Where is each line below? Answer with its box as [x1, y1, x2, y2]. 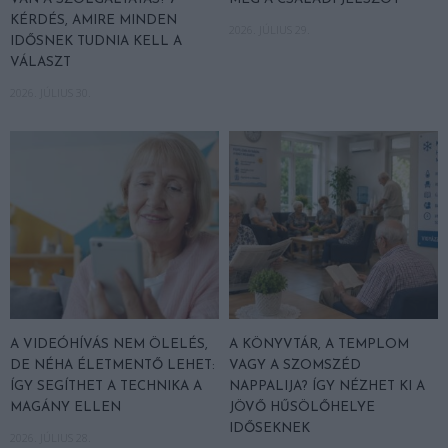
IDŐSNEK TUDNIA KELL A [10, 35, 182, 49]
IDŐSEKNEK [229, 422, 310, 436]
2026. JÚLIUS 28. [10, 430, 91, 446]
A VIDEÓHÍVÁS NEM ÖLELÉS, [10, 338, 208, 352]
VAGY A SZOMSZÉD [229, 359, 361, 373]
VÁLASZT [10, 56, 71, 70]
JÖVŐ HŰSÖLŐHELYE [229, 401, 375, 415]
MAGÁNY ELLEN [10, 401, 121, 415]
